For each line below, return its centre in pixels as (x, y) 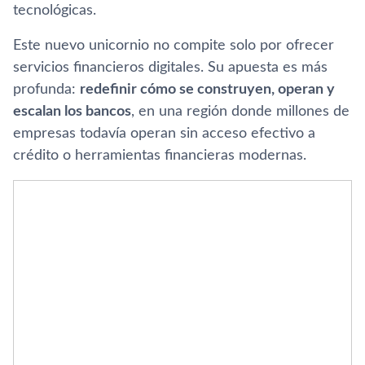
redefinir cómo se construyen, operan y (207, 89)
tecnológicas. (55, 10)
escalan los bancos (72, 111)
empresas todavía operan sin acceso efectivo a (164, 133)
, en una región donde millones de (240, 111)
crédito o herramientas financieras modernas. (160, 155)
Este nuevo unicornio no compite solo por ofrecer (174, 45)
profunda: (46, 89)
